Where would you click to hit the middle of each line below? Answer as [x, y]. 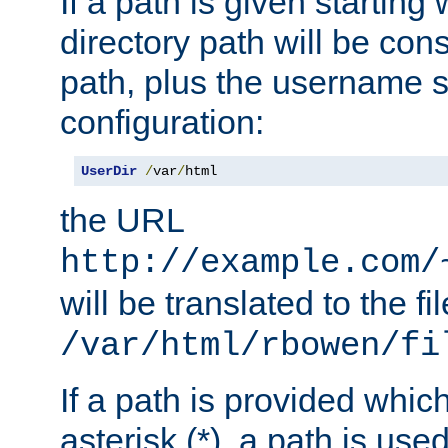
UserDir [109, 171]
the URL [122, 220]
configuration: [162, 122]
